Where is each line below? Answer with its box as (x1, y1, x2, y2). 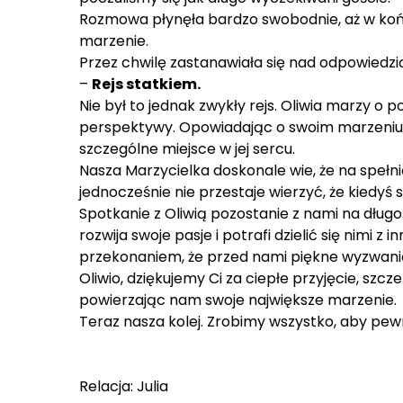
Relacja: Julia (79, 376, 168, 397)
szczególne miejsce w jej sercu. (79, 139, 295, 159)
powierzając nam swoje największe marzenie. (79, 290, 397, 310)
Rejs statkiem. (92, 74, 201, 94)
